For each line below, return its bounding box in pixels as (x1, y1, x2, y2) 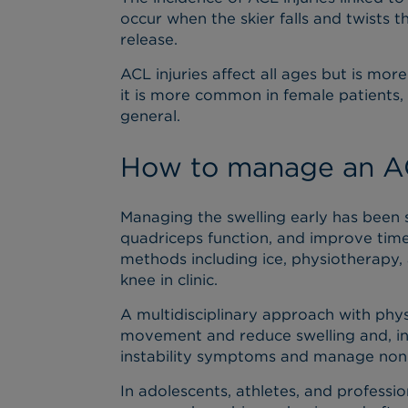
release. (120, 30, 182, 49)
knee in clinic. (120, 270, 220, 289)
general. (120, 107, 185, 126)
